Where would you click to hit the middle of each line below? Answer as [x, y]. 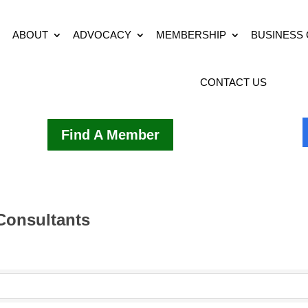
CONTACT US [233, 82]
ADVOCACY [102, 35]
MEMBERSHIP [191, 35]
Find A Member [110, 135]
